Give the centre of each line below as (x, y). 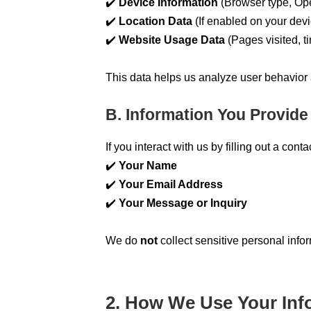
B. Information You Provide (207, 115)
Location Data (155, 22)
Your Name (148, 165)
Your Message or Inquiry (183, 203)
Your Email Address (171, 184)
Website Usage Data (172, 40)
